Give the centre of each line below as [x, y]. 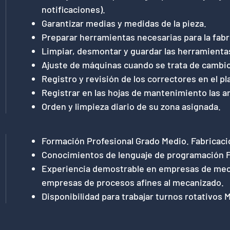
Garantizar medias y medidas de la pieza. [124, 23]
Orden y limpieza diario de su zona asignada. [131, 106]
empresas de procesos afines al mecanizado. [132, 182]
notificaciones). [73, 9]
